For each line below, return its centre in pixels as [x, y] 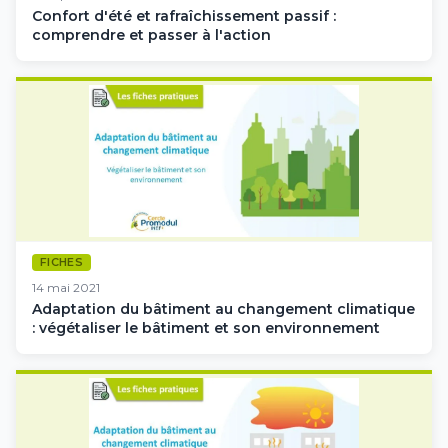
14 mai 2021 [66, 287]
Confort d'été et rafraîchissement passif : [184, 15]
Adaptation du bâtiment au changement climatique [223, 308]
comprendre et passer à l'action [151, 34]
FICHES [61, 262]
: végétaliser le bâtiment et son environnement [206, 327]
